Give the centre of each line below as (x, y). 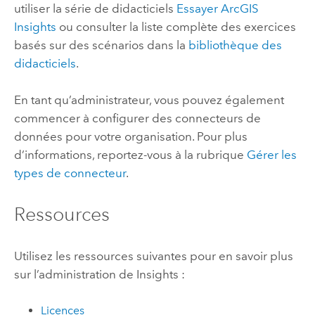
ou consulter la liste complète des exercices (176, 26)
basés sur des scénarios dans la (101, 45)
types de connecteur (70, 173)
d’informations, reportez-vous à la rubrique (130, 154)
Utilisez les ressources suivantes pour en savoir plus (153, 256)
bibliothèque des (235, 45)
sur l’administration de (75, 274)
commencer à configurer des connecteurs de (137, 118)
